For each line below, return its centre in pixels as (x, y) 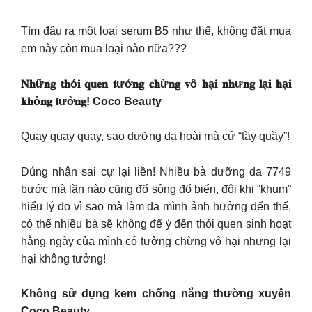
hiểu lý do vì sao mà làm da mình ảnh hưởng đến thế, (156, 206)
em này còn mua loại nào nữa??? (104, 49)
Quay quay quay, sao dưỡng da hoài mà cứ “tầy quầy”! (155, 136)
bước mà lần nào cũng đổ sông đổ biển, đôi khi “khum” (156, 189)
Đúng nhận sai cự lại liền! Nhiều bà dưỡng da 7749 (156, 171)
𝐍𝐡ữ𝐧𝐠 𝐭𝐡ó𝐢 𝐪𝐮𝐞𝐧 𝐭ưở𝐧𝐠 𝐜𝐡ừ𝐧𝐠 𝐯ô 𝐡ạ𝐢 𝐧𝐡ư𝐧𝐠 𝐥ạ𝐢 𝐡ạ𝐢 (156, 84)
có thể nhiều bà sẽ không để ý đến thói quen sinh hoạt (156, 224)
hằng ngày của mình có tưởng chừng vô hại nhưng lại (156, 241)
